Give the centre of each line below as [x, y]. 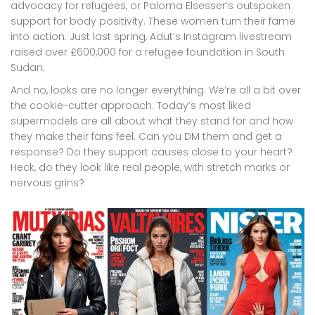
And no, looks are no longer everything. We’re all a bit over [156, 90]
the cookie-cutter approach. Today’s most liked [131, 106]
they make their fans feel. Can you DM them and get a [146, 137]
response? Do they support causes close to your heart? [152, 152]
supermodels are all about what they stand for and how [152, 121]
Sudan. [28, 68]
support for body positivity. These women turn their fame [153, 21]
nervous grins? [47, 183]
